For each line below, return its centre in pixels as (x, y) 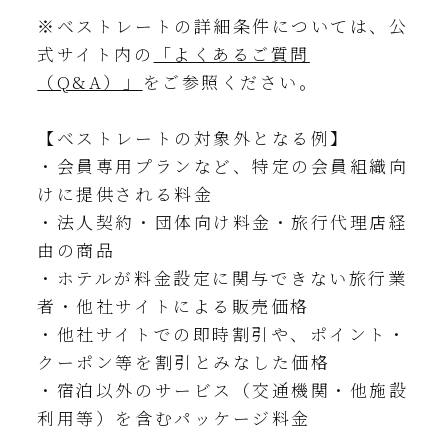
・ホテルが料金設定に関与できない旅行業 (222, 277)
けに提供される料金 (125, 193)
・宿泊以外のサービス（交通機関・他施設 (223, 389)
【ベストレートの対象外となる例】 (193, 137)
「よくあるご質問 (231, 53)
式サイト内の (95, 53)
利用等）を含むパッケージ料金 (174, 417)
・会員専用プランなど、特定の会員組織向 (223, 165)
